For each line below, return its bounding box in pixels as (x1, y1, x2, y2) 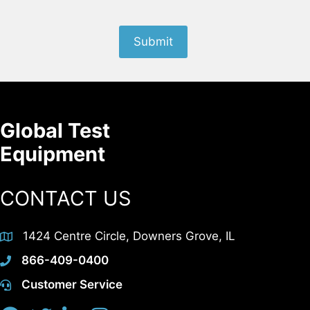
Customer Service (21, 277, 122, 291)
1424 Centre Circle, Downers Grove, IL (23, 228, 235, 243)
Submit (134, 35, 173, 49)
